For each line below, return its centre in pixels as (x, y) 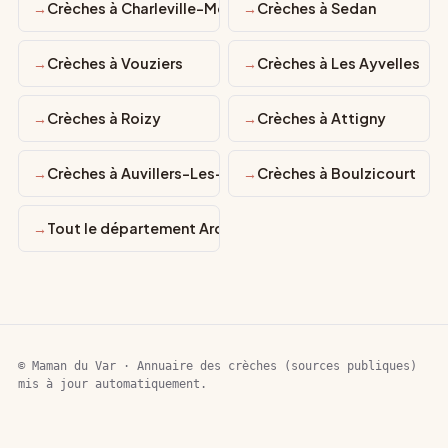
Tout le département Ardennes (156, 228)
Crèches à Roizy (104, 118)
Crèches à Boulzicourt (336, 173)
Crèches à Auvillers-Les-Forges (160, 173)
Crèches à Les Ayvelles (338, 63)
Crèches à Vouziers (115, 63)
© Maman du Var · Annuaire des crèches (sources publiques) (217, 366)
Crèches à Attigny (321, 118)
